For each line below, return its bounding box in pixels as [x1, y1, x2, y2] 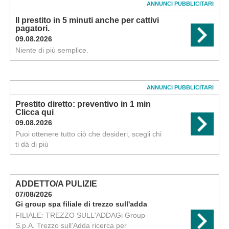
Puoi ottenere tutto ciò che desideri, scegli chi [15, 130, 162, 138]
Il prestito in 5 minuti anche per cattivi [15, 16, 159, 25]
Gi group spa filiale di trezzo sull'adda [15, 200, 147, 208]
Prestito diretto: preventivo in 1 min [15, 100, 151, 108]
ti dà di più [15, 140, 49, 148]
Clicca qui [15, 108, 54, 117]
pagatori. [15, 24, 50, 33]
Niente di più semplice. [15, 46, 88, 54]
